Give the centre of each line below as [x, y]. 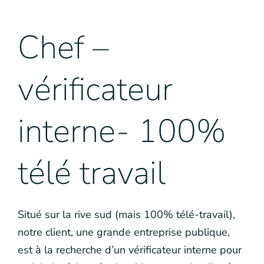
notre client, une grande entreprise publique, [124, 232]
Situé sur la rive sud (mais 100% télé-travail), [126, 214]
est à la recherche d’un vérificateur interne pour [130, 250]
